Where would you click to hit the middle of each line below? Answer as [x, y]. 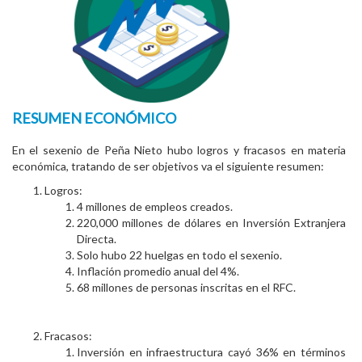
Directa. [97, 239]
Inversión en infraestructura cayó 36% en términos [211, 352]
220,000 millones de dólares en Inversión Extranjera [211, 223]
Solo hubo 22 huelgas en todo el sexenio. [179, 255]
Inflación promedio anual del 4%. [158, 271]
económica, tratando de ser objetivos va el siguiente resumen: [168, 166]
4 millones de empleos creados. [155, 207]
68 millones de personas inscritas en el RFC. [186, 288]
